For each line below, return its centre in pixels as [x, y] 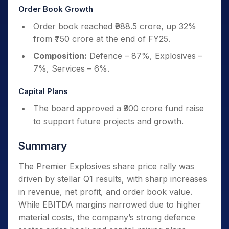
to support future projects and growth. [108, 121]
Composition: [60, 56]
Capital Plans [43, 91]
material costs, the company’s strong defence [107, 217]
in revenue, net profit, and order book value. [105, 192]
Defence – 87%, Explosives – [145, 56]
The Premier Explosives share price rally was [106, 166]
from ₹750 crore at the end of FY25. [102, 39]
